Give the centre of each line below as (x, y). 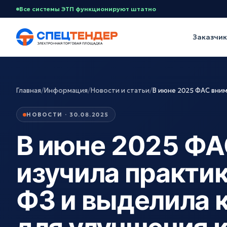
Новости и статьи (120, 90)
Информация (66, 90)
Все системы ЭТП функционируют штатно (88, 9)
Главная (29, 90)
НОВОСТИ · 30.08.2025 (68, 115)
